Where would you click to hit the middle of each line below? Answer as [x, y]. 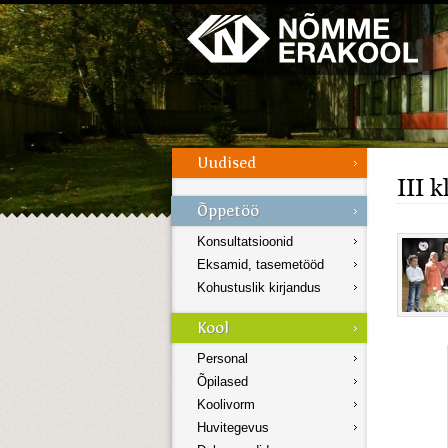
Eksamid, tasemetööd [260, 265]
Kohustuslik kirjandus [259, 288]
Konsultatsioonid [245, 242]
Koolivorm [226, 405]
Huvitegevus [233, 428]
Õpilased [222, 382]
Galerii [46, 9]
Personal [222, 359]
